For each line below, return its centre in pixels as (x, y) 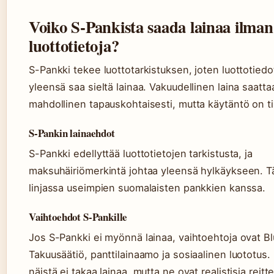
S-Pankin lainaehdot (72, 133)
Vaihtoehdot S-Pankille (78, 217)
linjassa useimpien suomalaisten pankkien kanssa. (147, 188)
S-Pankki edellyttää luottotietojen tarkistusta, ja (141, 154)
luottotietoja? (74, 46)
